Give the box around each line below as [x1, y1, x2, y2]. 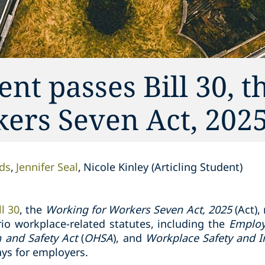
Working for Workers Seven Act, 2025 [45, 202, 232, 216]
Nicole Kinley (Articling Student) [83, 160, 243, 174]
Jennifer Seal [16, 160, 78, 174]
